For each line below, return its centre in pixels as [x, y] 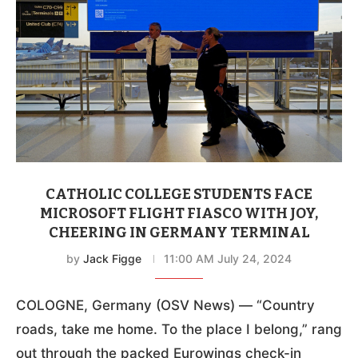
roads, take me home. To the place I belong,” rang [179, 329]
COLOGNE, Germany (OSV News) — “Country [165, 305]
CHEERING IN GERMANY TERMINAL [179, 232]
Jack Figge [112, 258]
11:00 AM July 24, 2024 [228, 258]
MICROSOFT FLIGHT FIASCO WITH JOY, [179, 213]
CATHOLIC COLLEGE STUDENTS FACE [179, 194]
